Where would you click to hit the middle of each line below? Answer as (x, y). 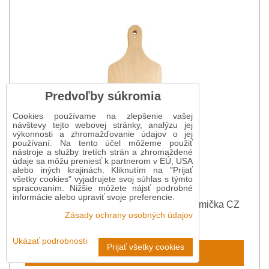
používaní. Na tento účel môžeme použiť (103, 143)
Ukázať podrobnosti (50, 241)
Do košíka (141, 253)
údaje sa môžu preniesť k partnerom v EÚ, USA (103, 161)
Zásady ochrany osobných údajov (129, 215)
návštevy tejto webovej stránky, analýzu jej (103, 125)
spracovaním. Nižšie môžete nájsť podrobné (103, 188)
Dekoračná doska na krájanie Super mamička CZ (134, 205)
